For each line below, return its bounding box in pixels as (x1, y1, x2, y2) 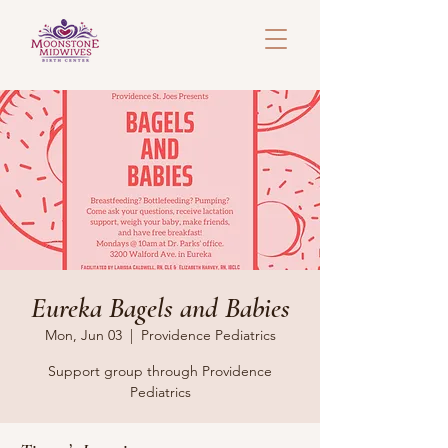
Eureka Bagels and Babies (30, 291, 290, 325)
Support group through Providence (48, 362, 272, 380)
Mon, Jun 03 (44, 326, 122, 344)
